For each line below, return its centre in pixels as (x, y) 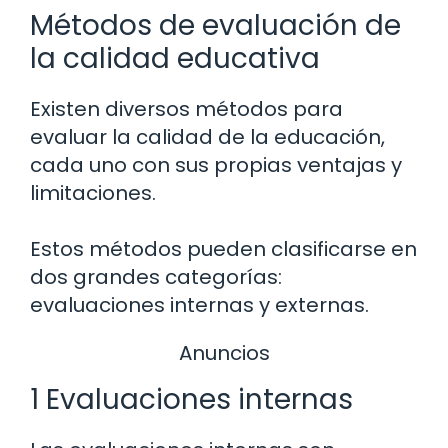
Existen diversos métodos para (186, 109)
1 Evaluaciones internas (191, 399)
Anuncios (224, 353)
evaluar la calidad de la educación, (207, 137)
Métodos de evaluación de (215, 26)
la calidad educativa (175, 59)
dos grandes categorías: (156, 277)
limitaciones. (93, 193)
